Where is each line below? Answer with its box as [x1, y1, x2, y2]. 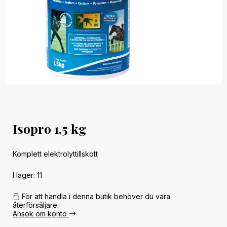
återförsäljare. [13, 201, 59, 209]
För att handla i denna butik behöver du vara [20, 192, 170, 201]
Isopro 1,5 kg [13, 120, 86, 137]
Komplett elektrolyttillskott [13, 149, 98, 158]
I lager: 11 [13, 171, 42, 179]
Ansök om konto [13, 209, 69, 218]
